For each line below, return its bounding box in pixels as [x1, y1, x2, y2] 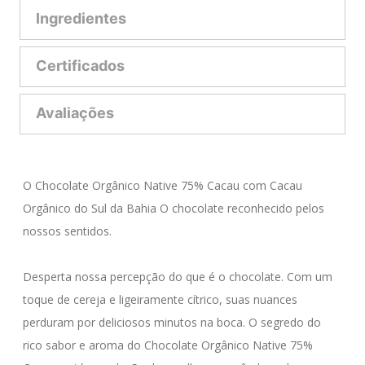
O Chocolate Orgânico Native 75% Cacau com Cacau [23, 178, 306, 193]
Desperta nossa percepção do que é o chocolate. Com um [23, 269, 336, 284]
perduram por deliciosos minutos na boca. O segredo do [23, 314, 324, 330]
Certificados [36, 57, 125, 75]
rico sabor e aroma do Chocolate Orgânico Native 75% [23, 337, 316, 353]
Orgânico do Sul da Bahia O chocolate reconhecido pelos [23, 200, 328, 216]
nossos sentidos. [23, 223, 115, 239]
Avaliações [36, 104, 114, 122]
